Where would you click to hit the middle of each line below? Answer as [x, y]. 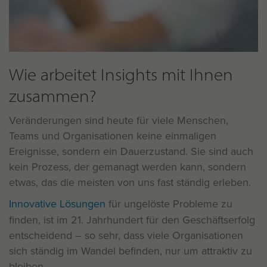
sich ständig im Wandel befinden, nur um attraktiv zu [131, 251]
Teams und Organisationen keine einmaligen [113, 136]
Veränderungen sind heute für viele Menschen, [119, 120]
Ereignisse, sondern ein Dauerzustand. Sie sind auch [131, 151]
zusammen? [52, 95]
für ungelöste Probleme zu [169, 204]
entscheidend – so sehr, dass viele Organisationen [126, 235]
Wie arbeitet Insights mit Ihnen [121, 74]
